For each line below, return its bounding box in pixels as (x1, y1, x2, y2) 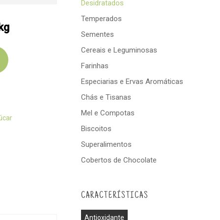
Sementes (81, 30, 114, 39)
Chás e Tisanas (81, 93, 131, 102)
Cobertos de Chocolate (81, 156, 157, 165)
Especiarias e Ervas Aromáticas (81, 77, 183, 86)
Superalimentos (81, 140, 132, 149)
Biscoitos (81, 124, 111, 133)
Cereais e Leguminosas (81, 46, 157, 55)
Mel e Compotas (81, 109, 135, 117)
